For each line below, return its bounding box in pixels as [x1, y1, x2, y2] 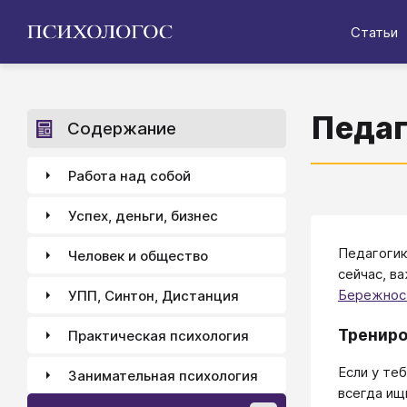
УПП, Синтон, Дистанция [68, 286, 239, 304]
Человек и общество [68, 246, 208, 264]
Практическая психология [68, 326, 249, 344]
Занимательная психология [68, 366, 258, 384]
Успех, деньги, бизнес [68, 206, 218, 224]
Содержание [67, 118, 176, 139]
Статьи [351, 23, 398, 41]
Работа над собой [68, 166, 191, 184]
